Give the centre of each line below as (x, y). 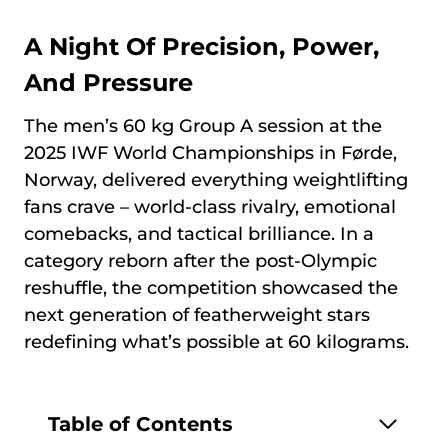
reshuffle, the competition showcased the (211, 288)
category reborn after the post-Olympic (200, 261)
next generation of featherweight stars (197, 315)
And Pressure (108, 82)
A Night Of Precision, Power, (201, 46)
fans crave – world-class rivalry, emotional (210, 207)
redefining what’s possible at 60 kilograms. (216, 342)
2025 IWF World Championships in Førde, (210, 153)
